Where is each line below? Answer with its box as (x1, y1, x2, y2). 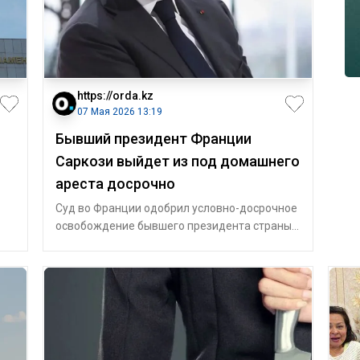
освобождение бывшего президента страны (55, 219, 292, 232)
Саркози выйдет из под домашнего (55, 153, 300, 170)
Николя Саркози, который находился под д (55, 237, 282, 250)
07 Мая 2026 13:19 (76, 106, 162, 117)
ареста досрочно (55, 175, 175, 192)
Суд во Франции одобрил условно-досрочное (55, 202, 297, 215)
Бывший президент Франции (55, 130, 252, 147)
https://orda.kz (76, 89, 153, 102)
